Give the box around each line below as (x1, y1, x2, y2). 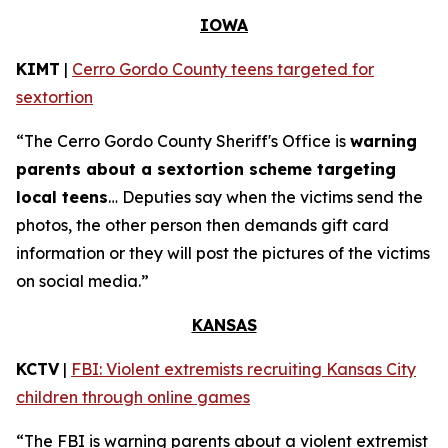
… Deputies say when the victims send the (108, 187, 423, 207)
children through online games (16, 387, 250, 407)
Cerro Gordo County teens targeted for (72, 59, 374, 79)
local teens (16, 187, 108, 207)
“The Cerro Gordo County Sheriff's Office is (16, 131, 350, 151)
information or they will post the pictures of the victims (16, 243, 430, 263)
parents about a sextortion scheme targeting (16, 159, 396, 179)
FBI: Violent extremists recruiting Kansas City (71, 359, 416, 379)
